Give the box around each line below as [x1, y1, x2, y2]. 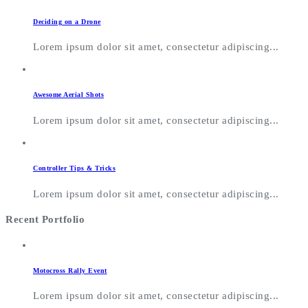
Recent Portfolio [5, 213, 85, 225]
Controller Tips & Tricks [33, 164, 115, 173]
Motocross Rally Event [33, 266, 107, 274]
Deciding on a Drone [33, 17, 101, 25]
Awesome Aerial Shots [33, 91, 104, 99]
